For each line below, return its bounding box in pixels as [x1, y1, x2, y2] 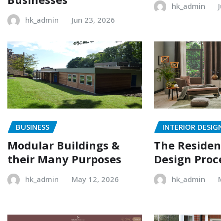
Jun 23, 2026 [72, 14, 115, 25]
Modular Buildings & [7, 137, 120, 152]
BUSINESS [16, 122, 49, 132]
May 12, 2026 [72, 174, 119, 184]
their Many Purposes [7, 151, 121, 166]
